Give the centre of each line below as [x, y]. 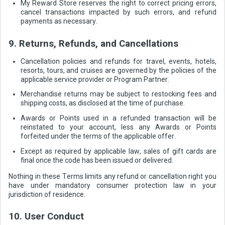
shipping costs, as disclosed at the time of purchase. [102, 103]
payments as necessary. [59, 21]
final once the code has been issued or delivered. [97, 160]
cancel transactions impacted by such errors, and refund [118, 12]
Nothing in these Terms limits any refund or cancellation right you [113, 176]
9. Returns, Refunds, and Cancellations [94, 43]
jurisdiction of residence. [47, 194]
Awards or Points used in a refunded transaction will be [118, 118]
